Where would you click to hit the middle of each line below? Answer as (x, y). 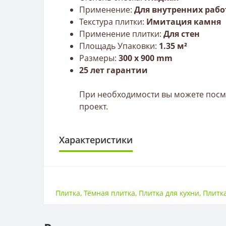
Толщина (73, 209)
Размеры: (99, 58)
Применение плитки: (120, 34)
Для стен (181, 34)
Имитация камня (183, 21)
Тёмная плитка (110, 193)
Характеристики (96, 139)
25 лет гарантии (114, 70)
